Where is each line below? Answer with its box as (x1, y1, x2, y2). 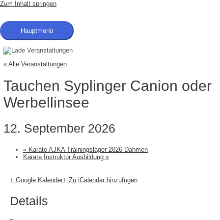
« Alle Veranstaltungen (3, 60, 67, 68)
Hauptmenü (21, 27, 53, 34)
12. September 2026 (3, 121, 115, 136)
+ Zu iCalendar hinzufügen (62, 176, 137, 184)
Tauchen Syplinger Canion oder (3, 78, 212, 94)
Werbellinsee (3, 94, 89, 111)
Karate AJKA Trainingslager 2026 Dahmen (26, 145, 148, 153)
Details (9, 193, 48, 208)
